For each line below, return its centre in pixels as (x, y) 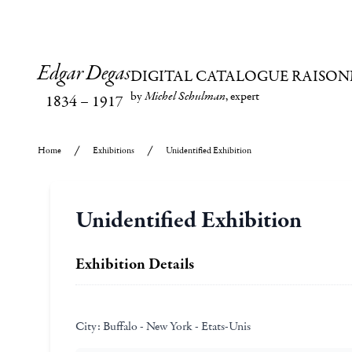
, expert (242, 95)
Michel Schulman (185, 96)
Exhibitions (114, 150)
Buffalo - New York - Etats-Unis (176, 326)
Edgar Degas (84, 74)
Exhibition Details (135, 264)
